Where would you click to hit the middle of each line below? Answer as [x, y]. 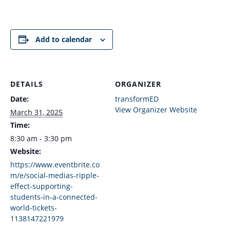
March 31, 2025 [36, 112]
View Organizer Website [156, 110]
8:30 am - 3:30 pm [41, 138]
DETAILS [27, 84]
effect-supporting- [42, 186]
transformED [137, 99]
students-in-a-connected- [54, 197]
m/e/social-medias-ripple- [55, 175]
